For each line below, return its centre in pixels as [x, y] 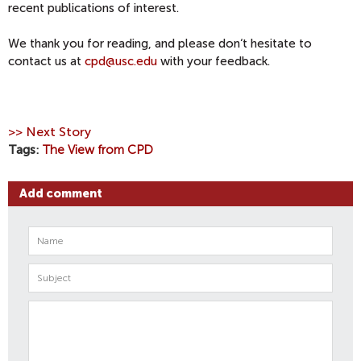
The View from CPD [98, 150]
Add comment [61, 193]
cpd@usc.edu [121, 61]
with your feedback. [214, 61]
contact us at [46, 61]
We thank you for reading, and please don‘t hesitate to [160, 44]
